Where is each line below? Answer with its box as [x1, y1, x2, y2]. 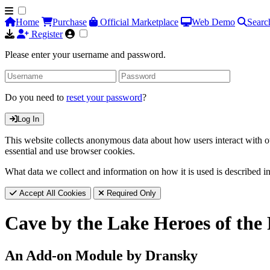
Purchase [52, 17, 87, 27]
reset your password [66, 92, 142, 102]
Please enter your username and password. [5, 49, 166, 60]
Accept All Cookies [17, 189, 86, 198]
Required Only [104, 189, 156, 198]
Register [29, 29, 63, 39]
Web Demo [192, 17, 235, 27]
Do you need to [5, 92, 66, 102]
